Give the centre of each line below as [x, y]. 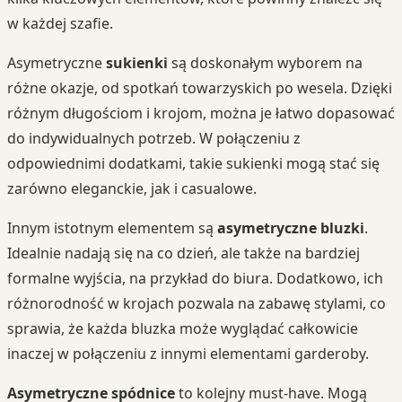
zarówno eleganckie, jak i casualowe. [132, 188]
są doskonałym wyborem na [265, 62]
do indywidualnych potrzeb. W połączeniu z [154, 138]
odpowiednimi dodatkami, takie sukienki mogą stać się [193, 163]
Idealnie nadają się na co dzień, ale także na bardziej [184, 253]
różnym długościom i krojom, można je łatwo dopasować [201, 113]
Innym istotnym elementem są [112, 227]
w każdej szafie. [60, 23]
